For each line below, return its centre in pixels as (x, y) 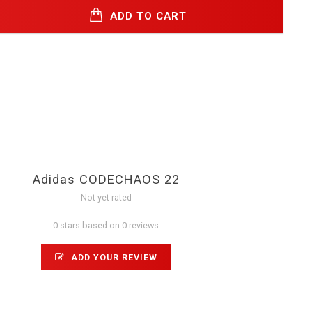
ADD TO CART (147, 16)
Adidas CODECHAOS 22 (106, 179)
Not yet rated (106, 197)
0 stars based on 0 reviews (106, 225)
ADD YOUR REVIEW (112, 257)
